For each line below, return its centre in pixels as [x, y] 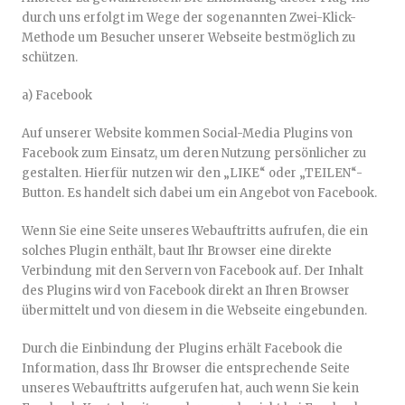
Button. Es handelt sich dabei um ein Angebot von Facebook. [199, 193]
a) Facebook [57, 95]
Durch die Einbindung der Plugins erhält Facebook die [182, 348]
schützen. [50, 57]
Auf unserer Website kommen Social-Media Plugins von [187, 133]
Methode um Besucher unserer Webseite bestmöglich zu [188, 38]
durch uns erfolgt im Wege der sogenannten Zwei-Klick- [189, 18]
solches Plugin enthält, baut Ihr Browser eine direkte [177, 251]
